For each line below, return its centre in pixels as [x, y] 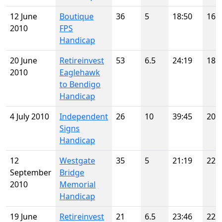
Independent [84, 116]
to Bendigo [80, 84]
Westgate [77, 161]
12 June [24, 16]
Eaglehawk [80, 72]
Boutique [77, 16]
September [31, 172]
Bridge [72, 172]
